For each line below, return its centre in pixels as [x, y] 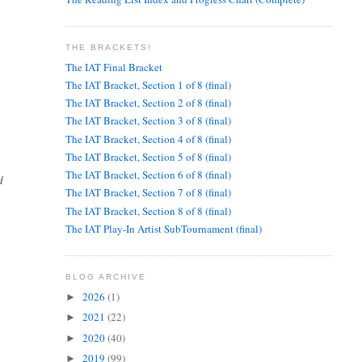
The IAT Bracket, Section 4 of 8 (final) [148, 139]
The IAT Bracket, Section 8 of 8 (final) [148, 210]
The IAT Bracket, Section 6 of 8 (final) [148, 175]
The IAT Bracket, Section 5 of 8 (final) [148, 156]
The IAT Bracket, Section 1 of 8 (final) [148, 84]
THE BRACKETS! [108, 48]
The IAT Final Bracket [114, 67]
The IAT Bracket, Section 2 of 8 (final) [148, 103]
